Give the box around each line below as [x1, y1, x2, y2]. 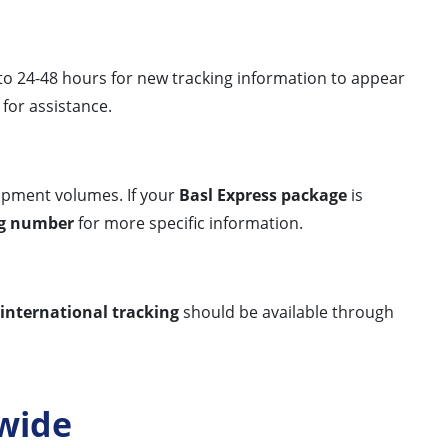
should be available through [179, 300, 394, 323]
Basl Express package [179, 183, 347, 206]
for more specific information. [74, 211, 303, 234]
